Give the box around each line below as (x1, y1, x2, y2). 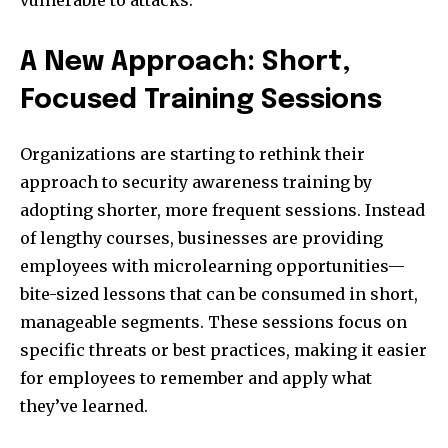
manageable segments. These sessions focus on (20, 312, 407, 333)
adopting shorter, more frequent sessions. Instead (20, 200, 425, 221)
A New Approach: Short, (20, 49, 351, 77)
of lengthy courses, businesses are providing (20, 228, 383, 249)
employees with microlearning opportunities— (20, 256, 405, 277)
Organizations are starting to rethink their (20, 144, 365, 165)
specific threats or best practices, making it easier (20, 340, 427, 361)
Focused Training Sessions (20, 87, 382, 115)
